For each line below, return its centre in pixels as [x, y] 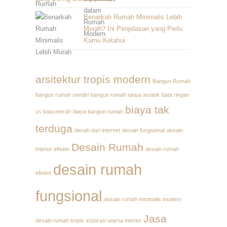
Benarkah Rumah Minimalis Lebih [133, 17]
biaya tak [147, 110]
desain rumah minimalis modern [143, 199]
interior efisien [52, 149]
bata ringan [175, 95]
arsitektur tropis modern [93, 79]
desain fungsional [143, 130]
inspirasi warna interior [114, 220]
